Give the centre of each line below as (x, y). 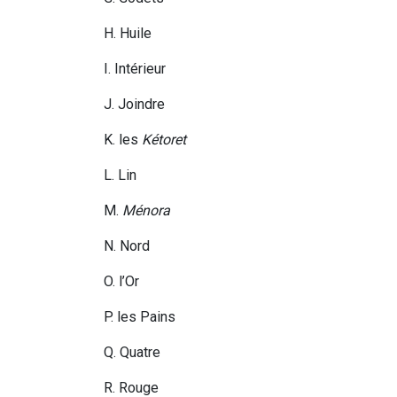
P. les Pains (140, 317)
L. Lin (120, 175)
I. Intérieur (135, 69)
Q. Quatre (132, 353)
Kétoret (164, 140)
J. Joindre (134, 105)
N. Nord (127, 246)
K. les (123, 140)
